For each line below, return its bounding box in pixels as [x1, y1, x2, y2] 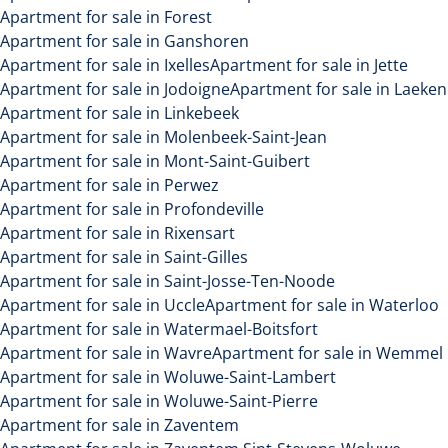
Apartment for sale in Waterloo [205, 294, 439, 316]
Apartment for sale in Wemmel [212, 342, 443, 364]
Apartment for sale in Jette [210, 54, 408, 76]
